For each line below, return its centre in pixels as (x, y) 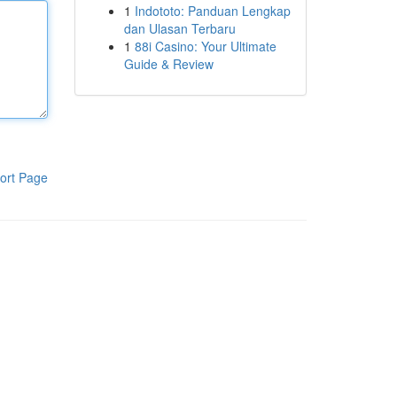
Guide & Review (168, 64)
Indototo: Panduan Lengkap (212, 11)
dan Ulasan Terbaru (179, 28)
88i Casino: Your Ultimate (205, 46)
